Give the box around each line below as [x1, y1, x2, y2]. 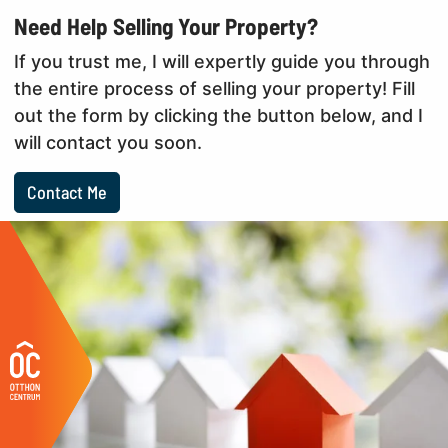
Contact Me [27, 180, 108, 203]
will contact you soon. [14, 131, 203, 153]
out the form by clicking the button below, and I [14, 104, 424, 126]
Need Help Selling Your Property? [14, 11, 319, 40]
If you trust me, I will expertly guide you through [14, 50, 431, 72]
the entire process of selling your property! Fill [14, 77, 416, 99]
